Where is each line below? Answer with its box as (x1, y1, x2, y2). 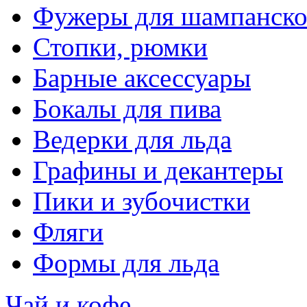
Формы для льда (33, 248, 219, 278)
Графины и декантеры (33, 156, 283, 186)
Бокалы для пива (33, 94, 221, 124)
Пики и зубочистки (33, 186, 250, 217)
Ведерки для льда (33, 125, 232, 155)
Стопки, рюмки (33, 32, 208, 62)
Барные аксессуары (33, 63, 251, 93)
